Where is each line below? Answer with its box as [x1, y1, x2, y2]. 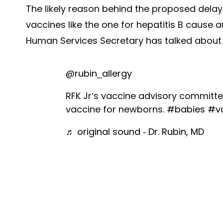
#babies [167, 103, 205, 116]
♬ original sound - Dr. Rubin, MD [66, 125, 204, 138]
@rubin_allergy [66, 67, 132, 80]
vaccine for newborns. [66, 103, 167, 116]
